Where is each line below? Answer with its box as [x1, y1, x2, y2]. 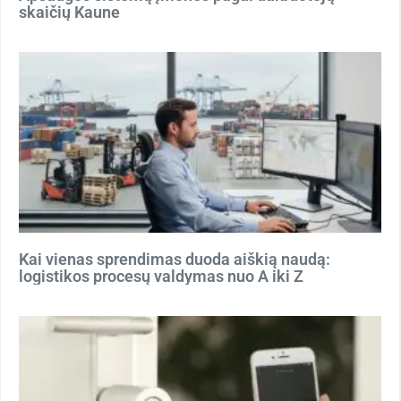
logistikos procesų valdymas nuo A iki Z [19, 267, 303, 286]
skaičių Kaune [19, 2, 120, 21]
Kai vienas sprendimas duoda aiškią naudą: [19, 250, 330, 269]
